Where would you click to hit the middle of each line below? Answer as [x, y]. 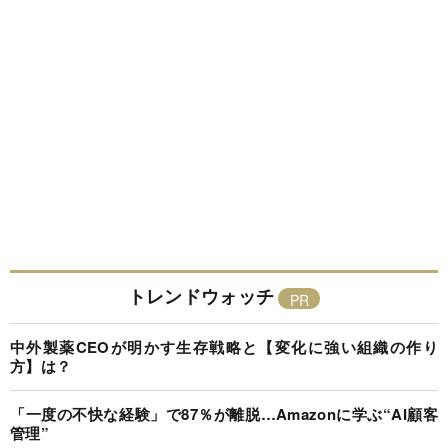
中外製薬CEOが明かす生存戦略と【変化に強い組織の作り [224, 347]
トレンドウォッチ [201, 296]
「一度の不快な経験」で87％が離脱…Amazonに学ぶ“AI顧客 [224, 414]
